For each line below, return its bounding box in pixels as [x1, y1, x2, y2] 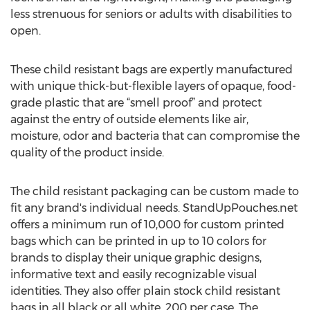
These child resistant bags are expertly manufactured [10, 63, 293, 76]
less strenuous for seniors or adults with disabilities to [10, 8, 292, 21]
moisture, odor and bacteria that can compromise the [10, 129, 300, 143]
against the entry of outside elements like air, [10, 113, 248, 126]
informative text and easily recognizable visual [10, 268, 257, 281]
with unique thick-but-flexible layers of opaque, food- [10, 80, 296, 93]
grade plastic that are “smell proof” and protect [10, 96, 262, 109]
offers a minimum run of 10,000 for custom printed [10, 218, 284, 231]
